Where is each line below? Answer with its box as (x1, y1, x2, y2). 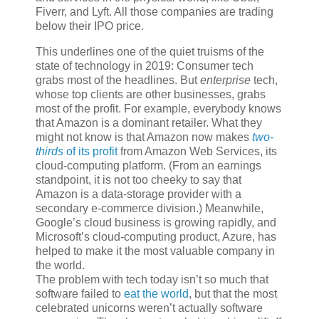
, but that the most (189, 288, 277, 300)
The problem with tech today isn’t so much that (36, 273, 268, 286)
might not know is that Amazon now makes (36, 131, 252, 144)
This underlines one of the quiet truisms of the (36, 46, 264, 58)
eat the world (124, 288, 189, 300)
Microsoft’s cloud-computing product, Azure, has (36, 231, 276, 244)
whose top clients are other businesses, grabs (36, 88, 266, 101)
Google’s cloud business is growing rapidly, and (36, 216, 276, 229)
